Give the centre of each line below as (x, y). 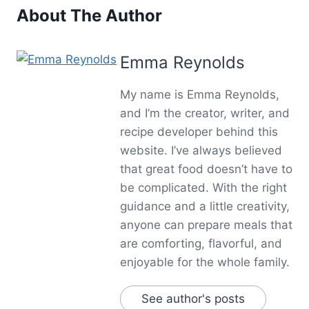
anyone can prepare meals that (206, 225)
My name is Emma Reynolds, (200, 94)
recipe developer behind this (199, 131)
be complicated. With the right (203, 187)
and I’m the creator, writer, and (205, 113)
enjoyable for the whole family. (205, 262)
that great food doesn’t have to (206, 169)
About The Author (89, 15)
